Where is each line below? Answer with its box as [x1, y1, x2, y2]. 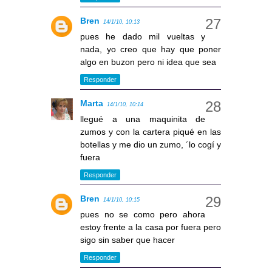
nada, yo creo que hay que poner [80, 44, 221, 55]
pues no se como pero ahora [80, 209, 205, 220]
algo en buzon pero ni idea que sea [80, 57, 216, 67]
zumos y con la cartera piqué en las [80, 127, 221, 137]
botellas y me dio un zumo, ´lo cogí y [80, 140, 221, 150]
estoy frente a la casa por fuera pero [80, 222, 221, 233]
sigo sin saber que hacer [80, 235, 175, 245]
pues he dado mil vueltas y [80, 32, 205, 42]
